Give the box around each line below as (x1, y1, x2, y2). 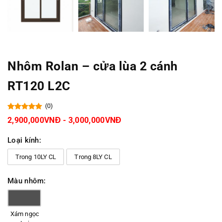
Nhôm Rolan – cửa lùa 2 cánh (7, 59, 178, 74)
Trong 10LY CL (15, 153, 56, 161)
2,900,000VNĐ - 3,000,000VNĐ (7, 115, 122, 125)
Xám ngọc (10, 210, 39, 218)
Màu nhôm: (7, 176, 46, 186)
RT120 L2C (7, 79, 70, 94)
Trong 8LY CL (74, 153, 112, 161)
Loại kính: (7, 136, 41, 145)
